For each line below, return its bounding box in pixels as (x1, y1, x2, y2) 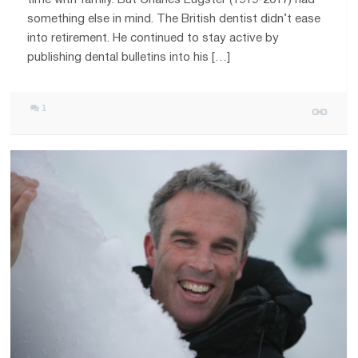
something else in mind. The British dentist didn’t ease (27, 13, 321, 25)
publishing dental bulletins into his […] (27, 51, 231, 63)
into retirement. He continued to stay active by (27, 32, 280, 44)
